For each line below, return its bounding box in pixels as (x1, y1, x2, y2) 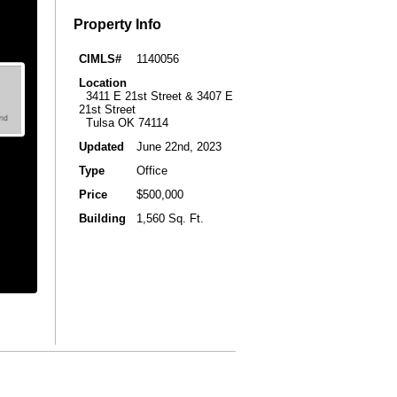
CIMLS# (79, 51, 121, 66)
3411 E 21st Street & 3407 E (79, 89, 233, 103)
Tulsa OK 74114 (79, 115, 168, 129)
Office (136, 163, 167, 177)
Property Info (74, 16, 161, 32)
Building (79, 211, 126, 225)
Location (79, 75, 127, 90)
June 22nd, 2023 (136, 139, 222, 153)
